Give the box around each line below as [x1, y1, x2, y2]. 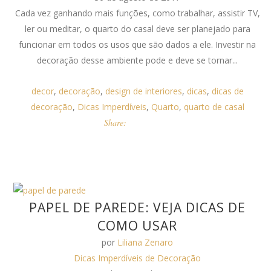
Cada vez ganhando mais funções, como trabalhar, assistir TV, [15, 7, 260, 19]
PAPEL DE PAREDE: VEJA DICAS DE [29, 199, 246, 216]
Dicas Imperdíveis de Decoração [74, 252, 201, 264]
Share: [104, 117, 127, 128]
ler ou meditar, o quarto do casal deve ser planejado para [24, 23, 250, 34]
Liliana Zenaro [117, 237, 174, 248]
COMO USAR [97, 217, 178, 234]
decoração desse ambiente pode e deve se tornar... [37, 54, 238, 66]
